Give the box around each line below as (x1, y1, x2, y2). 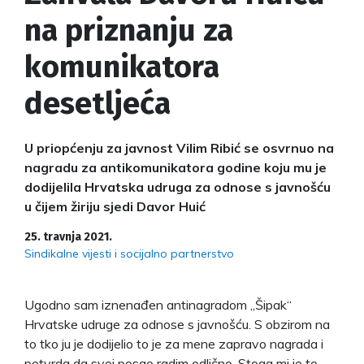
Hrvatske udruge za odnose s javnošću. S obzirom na (24, 315, 330, 332)
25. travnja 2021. (24, 229, 112, 244)
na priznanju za (24, 11, 233, 49)
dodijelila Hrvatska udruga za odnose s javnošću (24, 178, 331, 195)
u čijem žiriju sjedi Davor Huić (24, 197, 206, 214)
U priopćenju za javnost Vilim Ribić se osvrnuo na (24, 139, 334, 156)
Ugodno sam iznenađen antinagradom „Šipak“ (24, 296, 292, 313)
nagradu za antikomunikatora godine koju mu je (24, 158, 327, 175)
